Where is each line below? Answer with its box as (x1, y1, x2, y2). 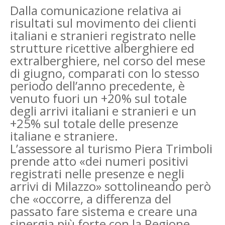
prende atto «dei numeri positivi (10, 152, 188, 169)
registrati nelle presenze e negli (10, 165, 184, 182)
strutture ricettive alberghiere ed (10, 39, 194, 56)
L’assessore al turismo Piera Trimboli (10, 140, 212, 157)
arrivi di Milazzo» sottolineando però (10, 177, 211, 194)
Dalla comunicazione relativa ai (10, 2, 181, 19)
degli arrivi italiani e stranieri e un (10, 102, 196, 119)
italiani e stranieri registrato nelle (10, 27, 196, 44)
